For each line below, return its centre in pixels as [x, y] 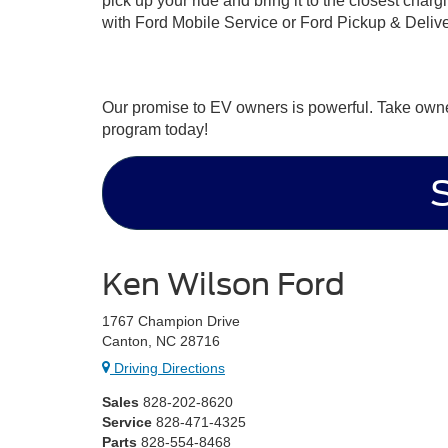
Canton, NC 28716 [161, 341]
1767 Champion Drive [171, 321]
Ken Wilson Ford [223, 284]
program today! [155, 129]
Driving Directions [167, 368]
